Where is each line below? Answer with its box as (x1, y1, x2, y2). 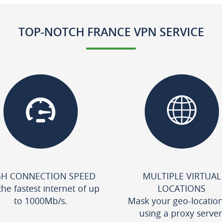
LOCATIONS (158, 182, 206, 194)
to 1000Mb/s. (13, 195, 67, 207)
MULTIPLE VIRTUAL (142, 170, 221, 182)
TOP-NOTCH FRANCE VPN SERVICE (18, 24, 204, 40)
